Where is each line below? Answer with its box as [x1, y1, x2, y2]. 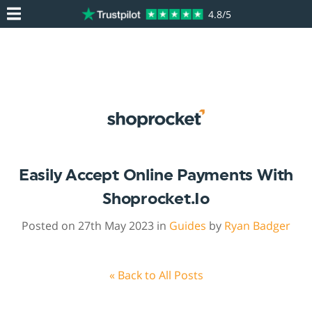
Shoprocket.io [102, 191, 210, 208]
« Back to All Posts [109, 267, 203, 283]
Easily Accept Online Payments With [18, 167, 294, 184]
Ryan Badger [224, 218, 290, 234]
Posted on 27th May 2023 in [22, 218, 169, 234]
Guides [169, 218, 206, 234]
